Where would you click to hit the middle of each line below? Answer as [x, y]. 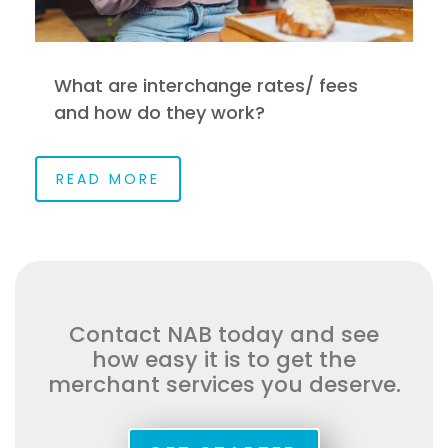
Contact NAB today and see [224, 334]
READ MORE [107, 178]
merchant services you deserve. [224, 384]
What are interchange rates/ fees [205, 85]
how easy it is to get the [224, 359]
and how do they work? [159, 112]
